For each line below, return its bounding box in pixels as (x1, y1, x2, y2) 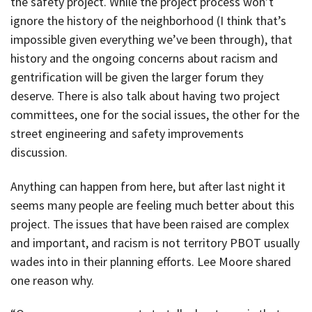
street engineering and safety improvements (10, 125, 244, 142)
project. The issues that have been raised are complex (10, 215, 289, 232)
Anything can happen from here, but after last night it (10, 178, 286, 194)
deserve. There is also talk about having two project (10, 88, 280, 104)
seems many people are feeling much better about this (10, 196, 295, 213)
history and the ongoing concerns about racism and (10, 50, 278, 67)
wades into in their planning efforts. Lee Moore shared (10, 253, 291, 270)
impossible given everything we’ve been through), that (10, 31, 292, 48)
